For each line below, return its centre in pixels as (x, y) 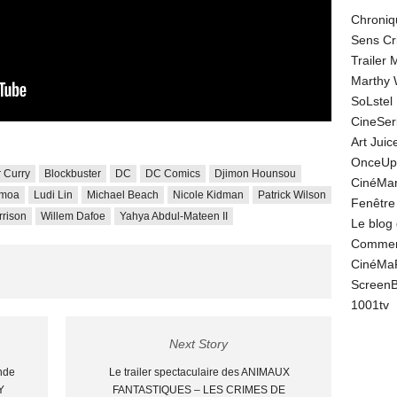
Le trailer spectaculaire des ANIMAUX (199, 372)
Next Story (198, 344)
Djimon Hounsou (255, 174)
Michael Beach (123, 195)
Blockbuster (73, 174)
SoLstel (372, 101)
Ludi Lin (53, 195)
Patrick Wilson (292, 195)
